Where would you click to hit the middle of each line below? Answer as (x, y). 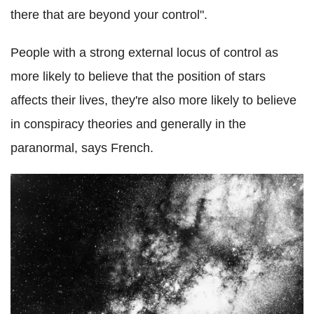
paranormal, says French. (82, 148)
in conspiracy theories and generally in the (128, 124)
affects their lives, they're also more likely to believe (153, 101)
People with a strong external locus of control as (144, 53)
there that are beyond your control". (109, 15)
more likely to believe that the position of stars (138, 77)
